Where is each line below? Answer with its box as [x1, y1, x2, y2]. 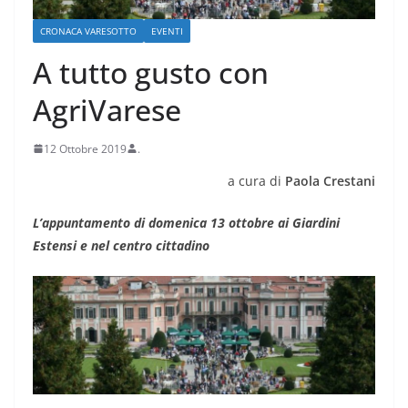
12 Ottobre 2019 [44, 140, 127, 157]
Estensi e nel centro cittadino [33, 236, 209, 254]
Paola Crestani [285, 171, 375, 189]
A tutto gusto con [33, 52, 269, 92]
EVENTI [151, 24, 183, 37]
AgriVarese [33, 89, 181, 129]
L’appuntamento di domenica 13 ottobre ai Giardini [33, 213, 340, 231]
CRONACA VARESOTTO [40, 24, 137, 37]
